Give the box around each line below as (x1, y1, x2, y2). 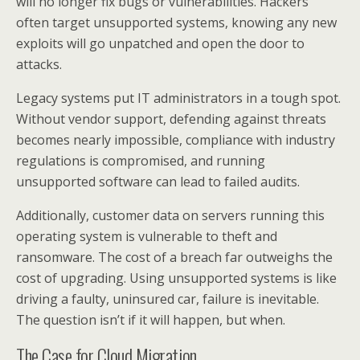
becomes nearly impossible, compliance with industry (16, 131, 335, 149)
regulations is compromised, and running (16, 152, 265, 170)
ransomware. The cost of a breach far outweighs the (16, 248, 333, 266)
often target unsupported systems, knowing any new (16, 14, 337, 31)
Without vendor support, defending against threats (16, 110, 326, 128)
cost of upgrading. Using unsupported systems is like (16, 269, 337, 287)
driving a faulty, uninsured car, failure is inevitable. (16, 290, 319, 308)
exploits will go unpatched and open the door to (16, 35, 305, 52)
